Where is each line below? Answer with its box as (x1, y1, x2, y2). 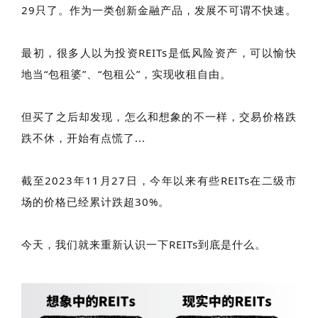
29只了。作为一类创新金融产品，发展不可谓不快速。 (21, 2, 297, 17)
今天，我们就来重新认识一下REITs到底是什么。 (21, 236, 266, 251)
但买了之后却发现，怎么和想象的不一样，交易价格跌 (21, 109, 297, 124)
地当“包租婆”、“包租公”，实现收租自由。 (21, 66, 235, 81)
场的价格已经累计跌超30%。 (21, 194, 170, 209)
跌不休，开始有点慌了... (21, 130, 146, 145)
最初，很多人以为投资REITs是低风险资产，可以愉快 (21, 45, 297, 60)
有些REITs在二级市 (197, 172, 297, 187)
